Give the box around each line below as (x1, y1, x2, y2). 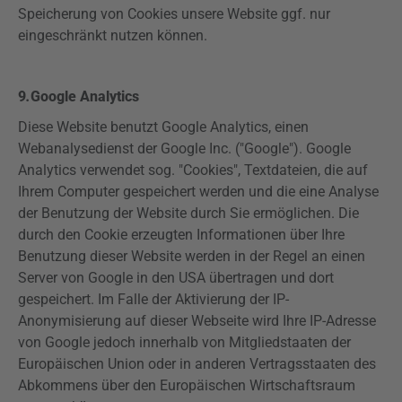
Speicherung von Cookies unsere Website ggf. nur (18, 5, 330, 22)
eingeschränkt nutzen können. (18, 27, 207, 44)
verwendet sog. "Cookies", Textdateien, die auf (76, 162, 368, 179)
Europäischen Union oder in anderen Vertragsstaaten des (18, 355, 376, 372)
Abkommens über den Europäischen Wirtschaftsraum (18, 377, 355, 394)
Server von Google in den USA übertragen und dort (18, 269, 334, 286)
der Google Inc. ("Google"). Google (134, 140, 351, 157)
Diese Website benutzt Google (18, 118, 210, 135)
